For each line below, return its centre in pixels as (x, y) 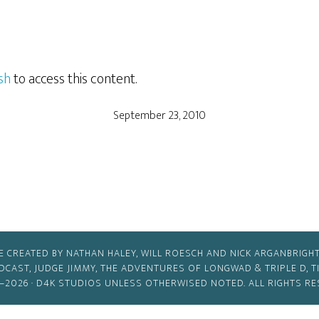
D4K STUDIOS (69, 283)
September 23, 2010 (159, 116)
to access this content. (74, 79)
